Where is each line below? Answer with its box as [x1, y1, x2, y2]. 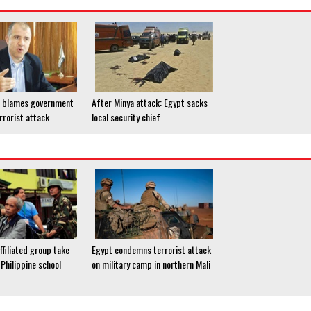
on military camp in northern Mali [92, 257, 210, 272]
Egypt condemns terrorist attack [92, 242, 211, 258]
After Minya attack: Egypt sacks [92, 95, 208, 110]
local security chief [92, 110, 160, 125]
